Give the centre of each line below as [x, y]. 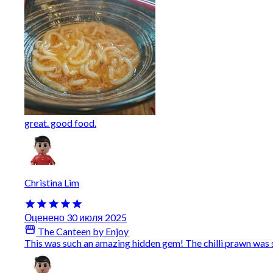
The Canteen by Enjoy [83, 232]
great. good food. [60, 122]
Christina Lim [52, 182]
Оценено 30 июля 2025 [76, 218]
